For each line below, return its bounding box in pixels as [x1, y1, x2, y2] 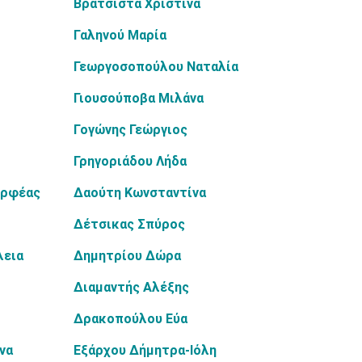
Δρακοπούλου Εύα [74, 311, 187, 326]
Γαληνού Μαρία [74, 27, 166, 43]
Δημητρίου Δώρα [74, 248, 181, 263]
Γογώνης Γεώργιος [74, 122, 187, 137]
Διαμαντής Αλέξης [74, 280, 189, 295]
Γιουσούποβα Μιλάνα [74, 90, 204, 106]
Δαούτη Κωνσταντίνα [74, 185, 206, 200]
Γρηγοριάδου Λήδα [74, 154, 187, 169]
